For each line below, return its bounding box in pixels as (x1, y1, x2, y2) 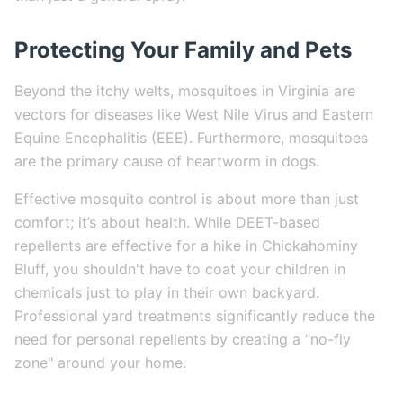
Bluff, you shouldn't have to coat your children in (14, 260, 345, 278)
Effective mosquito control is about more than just (14, 190, 359, 208)
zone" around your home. (14, 354, 186, 372)
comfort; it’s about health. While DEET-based (14, 213, 320, 231)
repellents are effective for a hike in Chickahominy (14, 237, 358, 255)
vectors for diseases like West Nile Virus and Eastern (14, 105, 373, 123)
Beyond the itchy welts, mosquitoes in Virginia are (14, 82, 355, 100)
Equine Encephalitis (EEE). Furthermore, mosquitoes (14, 129, 368, 147)
